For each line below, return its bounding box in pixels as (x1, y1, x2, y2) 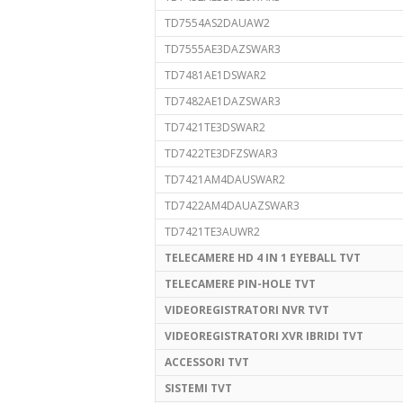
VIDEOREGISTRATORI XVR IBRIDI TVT (165, 328, 363, 344)
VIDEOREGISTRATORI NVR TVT (165, 302, 329, 318)
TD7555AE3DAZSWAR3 (165, 41, 281, 57)
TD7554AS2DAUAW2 (165, 15, 270, 31)
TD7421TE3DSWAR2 (165, 120, 265, 135)
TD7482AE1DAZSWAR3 (165, 94, 281, 109)
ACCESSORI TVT (165, 354, 249, 370)
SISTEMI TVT (165, 381, 232, 396)
